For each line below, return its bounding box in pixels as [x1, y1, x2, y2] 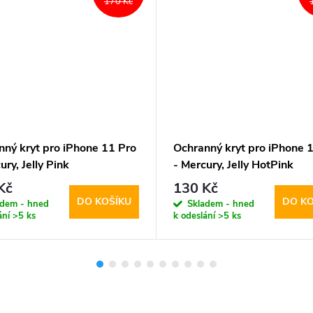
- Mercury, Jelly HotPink [173, 156, 293, 173]
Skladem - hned [187, 198, 254, 211]
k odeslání [173, 210, 218, 223]
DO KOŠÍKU [77, 195, 131, 209]
